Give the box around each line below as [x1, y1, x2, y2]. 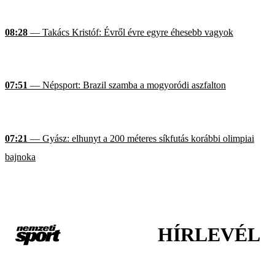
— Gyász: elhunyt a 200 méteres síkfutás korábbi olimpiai [28, 133, 254, 144]
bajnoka [5, 151, 36, 162]
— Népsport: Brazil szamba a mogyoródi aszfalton [28, 80, 226, 91]
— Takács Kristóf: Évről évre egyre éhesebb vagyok [28, 26, 233, 37]
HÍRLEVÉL [158, 223, 260, 246]
